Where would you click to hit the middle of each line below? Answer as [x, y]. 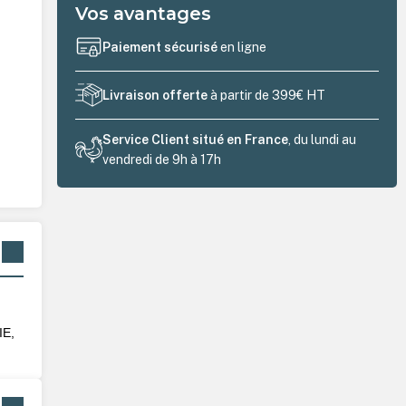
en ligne [244, 48]
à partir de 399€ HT [267, 96]
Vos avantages [144, 13]
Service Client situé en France [196, 139]
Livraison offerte [155, 96]
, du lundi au [323, 139]
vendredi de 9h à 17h [162, 159]
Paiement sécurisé [162, 48]
